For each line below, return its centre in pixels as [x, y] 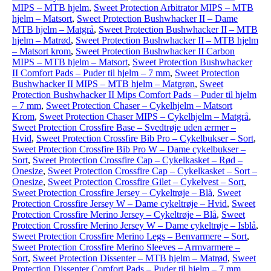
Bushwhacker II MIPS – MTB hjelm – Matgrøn [103, 84]
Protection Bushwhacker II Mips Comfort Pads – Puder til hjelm [134, 95]
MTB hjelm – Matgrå [53, 29]
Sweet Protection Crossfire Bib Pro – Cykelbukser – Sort [145, 138]
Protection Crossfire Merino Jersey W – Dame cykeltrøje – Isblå [134, 225]
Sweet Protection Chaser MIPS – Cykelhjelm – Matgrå [144, 116]
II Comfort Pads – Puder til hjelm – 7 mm [91, 73]
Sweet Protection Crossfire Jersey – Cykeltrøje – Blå [112, 193]
